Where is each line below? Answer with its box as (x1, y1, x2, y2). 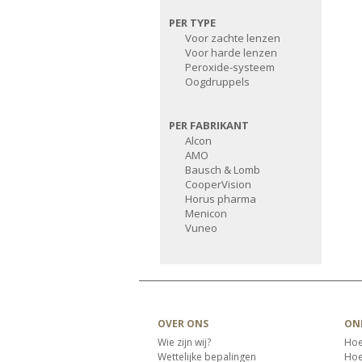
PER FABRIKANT (169, 118, 249, 133)
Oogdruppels (185, 74, 250, 89)
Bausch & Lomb (185, 162, 260, 177)
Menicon (185, 206, 227, 221)
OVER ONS (158, 317, 208, 330)
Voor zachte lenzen (185, 31, 280, 45)
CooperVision (185, 177, 251, 192)
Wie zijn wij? (158, 335, 211, 349)
